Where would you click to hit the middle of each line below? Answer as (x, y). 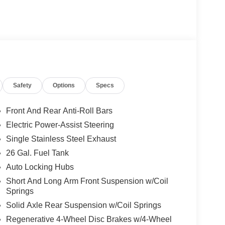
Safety (23, 86)
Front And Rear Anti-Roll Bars (59, 111)
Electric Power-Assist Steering (60, 125)
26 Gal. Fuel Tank (37, 153)
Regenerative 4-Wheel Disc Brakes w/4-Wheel (89, 219)
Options (64, 86)
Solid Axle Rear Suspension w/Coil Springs (83, 205)
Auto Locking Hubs (40, 167)
